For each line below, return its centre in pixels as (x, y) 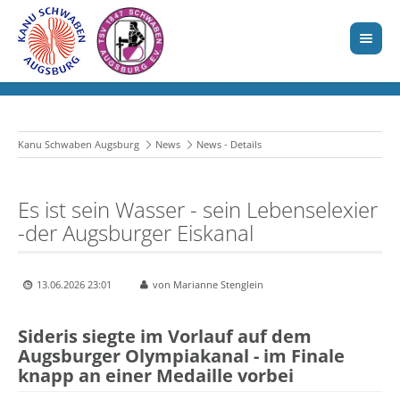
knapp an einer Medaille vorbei (156, 376)
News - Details (229, 145)
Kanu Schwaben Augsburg (79, 145)
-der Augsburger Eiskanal (136, 233)
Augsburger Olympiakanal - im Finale (181, 356)
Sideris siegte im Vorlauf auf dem (165, 337)
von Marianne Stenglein (208, 285)
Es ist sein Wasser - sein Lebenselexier (198, 210)
